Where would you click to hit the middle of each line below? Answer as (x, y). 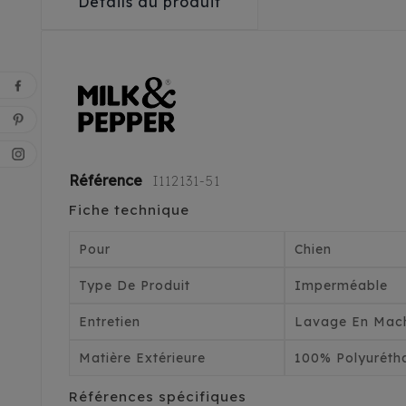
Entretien (110, 322)
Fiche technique (129, 210)
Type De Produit (135, 286)
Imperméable (342, 286)
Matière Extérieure (142, 358)
